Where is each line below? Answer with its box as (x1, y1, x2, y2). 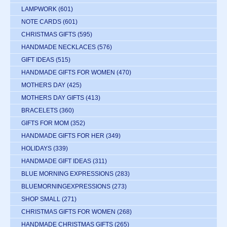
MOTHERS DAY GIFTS (21, 94, 84, 102)
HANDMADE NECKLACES (21, 44, 96, 51)
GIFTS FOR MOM (21, 120, 69, 127)
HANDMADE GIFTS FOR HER (21, 132, 104, 140)
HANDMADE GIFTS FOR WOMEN (21, 69, 115, 77)
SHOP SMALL (21, 196, 60, 203)
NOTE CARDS (21, 18, 61, 26)
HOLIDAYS (21, 145, 52, 153)
